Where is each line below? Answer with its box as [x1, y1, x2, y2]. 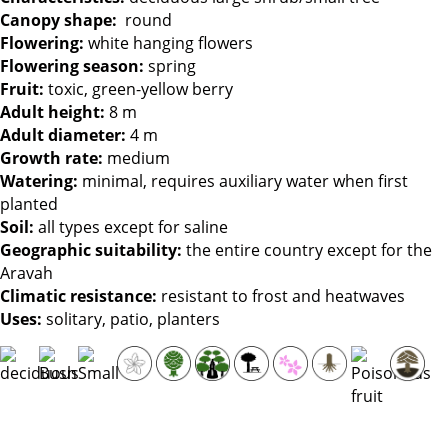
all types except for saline [34, 216, 228, 239]
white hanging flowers [84, 32, 253, 55]
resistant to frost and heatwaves [157, 285, 405, 308]
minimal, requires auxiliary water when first [78, 170, 408, 193]
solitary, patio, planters [42, 308, 220, 331]
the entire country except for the [182, 239, 432, 262]
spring [144, 55, 196, 78]
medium [103, 147, 170, 170]
